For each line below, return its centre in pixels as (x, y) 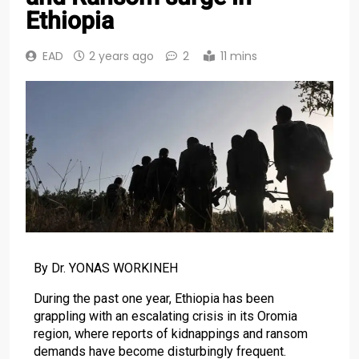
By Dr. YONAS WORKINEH (106, 268)
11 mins (239, 56)
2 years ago (121, 56)
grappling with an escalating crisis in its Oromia (165, 316)
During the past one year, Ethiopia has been (154, 298)
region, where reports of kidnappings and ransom (171, 333)
